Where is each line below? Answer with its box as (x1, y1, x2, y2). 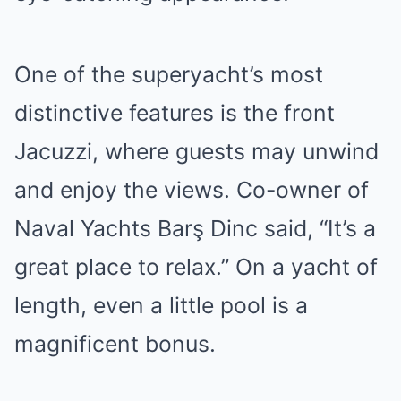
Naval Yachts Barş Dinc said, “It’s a (14, 215, 376, 242)
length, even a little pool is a (14, 292, 308, 319)
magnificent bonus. (14, 330, 216, 357)
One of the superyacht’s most (14, 61, 323, 88)
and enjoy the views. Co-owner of (14, 176, 369, 203)
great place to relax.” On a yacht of (14, 253, 378, 280)
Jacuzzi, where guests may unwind (14, 138, 379, 165)
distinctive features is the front (14, 99, 335, 126)
